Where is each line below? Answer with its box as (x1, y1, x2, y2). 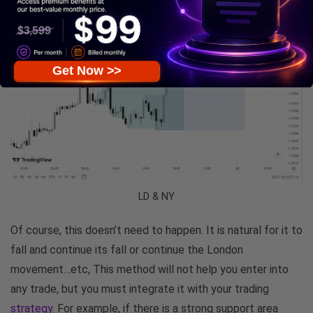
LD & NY (138, 190, 175, 203)
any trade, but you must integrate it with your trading (10, 282, 269, 296)
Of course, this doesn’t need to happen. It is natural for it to (10, 223, 303, 237)
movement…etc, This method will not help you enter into (10, 262, 289, 276)
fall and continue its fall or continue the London (10, 242, 243, 256)
